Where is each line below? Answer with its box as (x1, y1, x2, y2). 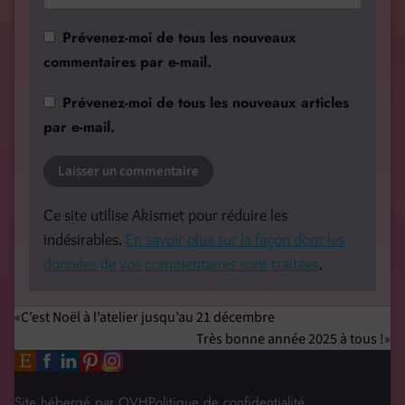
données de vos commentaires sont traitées (43, 254, 319, 275)
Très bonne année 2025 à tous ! (196, 329, 384, 350)
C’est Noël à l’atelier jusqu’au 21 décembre (21, 307, 275, 328)
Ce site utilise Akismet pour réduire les (43, 205, 287, 226)
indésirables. (43, 230, 126, 250)
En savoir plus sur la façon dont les (126, 230, 344, 250)
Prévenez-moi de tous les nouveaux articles (62, 92, 349, 114)
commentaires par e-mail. (43, 52, 212, 73)
